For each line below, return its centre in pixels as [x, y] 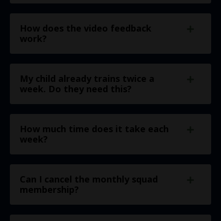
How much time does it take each [94, 129]
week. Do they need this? [76, 89]
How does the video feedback [86, 28]
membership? [49, 190]
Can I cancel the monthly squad [89, 179]
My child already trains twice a [87, 79]
